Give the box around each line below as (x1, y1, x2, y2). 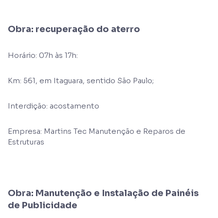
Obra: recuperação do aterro (8, 24, 140, 35)
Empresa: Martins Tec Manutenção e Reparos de (8, 127, 185, 136)
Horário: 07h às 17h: (8, 51, 78, 60)
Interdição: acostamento (8, 101, 99, 110)
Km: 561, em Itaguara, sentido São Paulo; (8, 76, 154, 85)
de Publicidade (8, 200, 77, 211)
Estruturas (8, 137, 44, 146)
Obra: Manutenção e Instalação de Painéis (8, 188, 199, 199)
